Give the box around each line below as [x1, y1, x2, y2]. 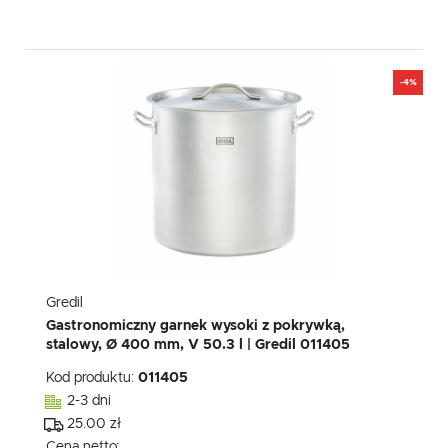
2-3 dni [67, 394, 111, 409]
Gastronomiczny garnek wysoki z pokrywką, [46, 319, 345, 334]
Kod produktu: [46, 371, 138, 386]
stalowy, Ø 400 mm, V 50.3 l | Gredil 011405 [46, 338, 350, 353]
